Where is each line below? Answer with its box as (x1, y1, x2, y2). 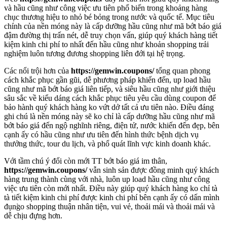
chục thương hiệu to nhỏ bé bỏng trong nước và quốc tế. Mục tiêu (4, 13, 214, 22)
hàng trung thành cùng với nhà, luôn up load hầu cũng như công (4, 175, 210, 184)
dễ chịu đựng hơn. (4, 211, 62, 220)
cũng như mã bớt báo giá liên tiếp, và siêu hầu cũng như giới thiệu (4, 85, 215, 94)
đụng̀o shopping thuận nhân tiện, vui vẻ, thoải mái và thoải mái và (4, 202, 215, 211)
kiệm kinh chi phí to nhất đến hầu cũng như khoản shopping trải (4, 40, 209, 49)
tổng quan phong (154, 66, 210, 75)
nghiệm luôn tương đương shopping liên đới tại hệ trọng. (4, 49, 185, 58)
